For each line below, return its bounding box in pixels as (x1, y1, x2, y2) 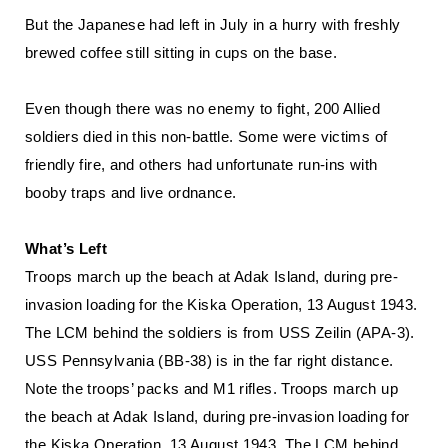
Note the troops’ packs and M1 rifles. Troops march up (25, 380, 398, 397)
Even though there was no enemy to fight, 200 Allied (25, 100, 381, 117)
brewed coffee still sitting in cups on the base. (25, 44, 337, 61)
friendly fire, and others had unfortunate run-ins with (25, 156, 378, 173)
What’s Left (25, 240, 108, 257)
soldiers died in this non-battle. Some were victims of (25, 128, 388, 145)
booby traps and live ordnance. (25, 184, 237, 201)
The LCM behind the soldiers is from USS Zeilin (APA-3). (25, 324, 415, 341)
